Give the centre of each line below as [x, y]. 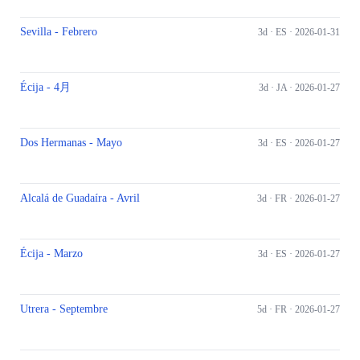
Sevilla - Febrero [59, 32]
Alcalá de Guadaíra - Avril [80, 198]
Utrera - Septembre [64, 309]
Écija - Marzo [51, 254]
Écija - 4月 [45, 87]
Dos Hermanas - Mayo [71, 143]
